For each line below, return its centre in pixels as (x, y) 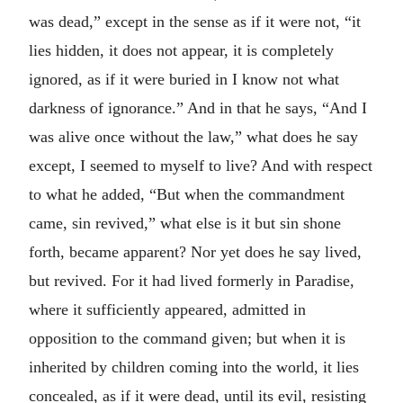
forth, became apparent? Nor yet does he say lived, (195, 251)
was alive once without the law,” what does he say (193, 136)
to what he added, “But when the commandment (187, 194)
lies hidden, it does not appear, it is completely (181, 50)
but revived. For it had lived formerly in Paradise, (192, 280)
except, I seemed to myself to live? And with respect (201, 165)
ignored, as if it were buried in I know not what (184, 79)
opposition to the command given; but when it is (187, 338)
